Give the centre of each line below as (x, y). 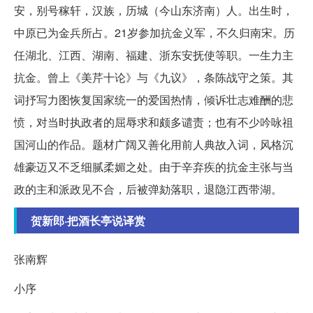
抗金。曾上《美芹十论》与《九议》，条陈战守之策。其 (154, 77)
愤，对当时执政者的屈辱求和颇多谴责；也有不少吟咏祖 (154, 122)
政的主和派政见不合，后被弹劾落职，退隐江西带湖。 (148, 189)
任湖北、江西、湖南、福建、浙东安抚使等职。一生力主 (154, 55)
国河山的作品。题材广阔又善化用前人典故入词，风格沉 (154, 144)
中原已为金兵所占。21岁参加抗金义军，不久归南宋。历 (154, 32)
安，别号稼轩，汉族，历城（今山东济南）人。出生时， (154, 10)
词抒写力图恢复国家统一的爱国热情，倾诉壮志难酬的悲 (154, 100)
